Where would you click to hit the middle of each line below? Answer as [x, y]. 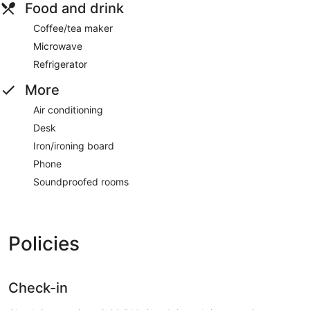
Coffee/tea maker [73, 28]
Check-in [38, 288]
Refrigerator [60, 64]
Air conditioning [68, 109]
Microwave [58, 46]
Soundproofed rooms [81, 181]
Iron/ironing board [74, 145]
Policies [44, 243]
